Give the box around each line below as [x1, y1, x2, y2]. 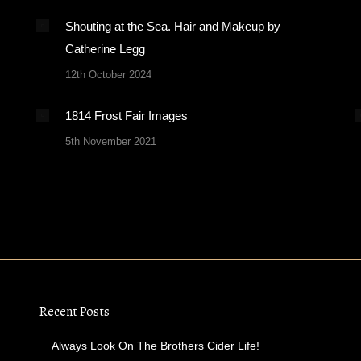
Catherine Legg [65, 42, 145, 56]
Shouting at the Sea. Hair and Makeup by [65, 19, 280, 33]
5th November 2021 [65, 135, 156, 147]
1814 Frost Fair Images [65, 109, 188, 122]
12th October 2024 [65, 68, 151, 81]
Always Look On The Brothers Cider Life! [51, 339, 259, 352]
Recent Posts [39, 303, 110, 321]
